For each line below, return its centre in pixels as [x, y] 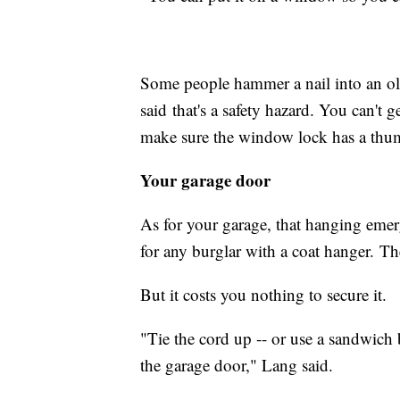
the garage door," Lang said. [237, 365]
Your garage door [205, 180]
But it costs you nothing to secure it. [263, 295]
